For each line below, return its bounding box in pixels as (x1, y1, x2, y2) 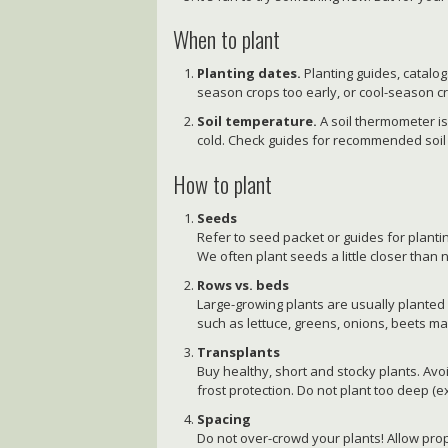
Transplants (197, 342, 281, 361)
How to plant (173, 166, 273, 201)
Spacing (197, 409, 252, 428)
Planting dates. (197, 64, 302, 83)
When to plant (173, 22, 281, 57)
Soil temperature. (197, 112, 318, 131)
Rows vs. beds (197, 275, 290, 294)
